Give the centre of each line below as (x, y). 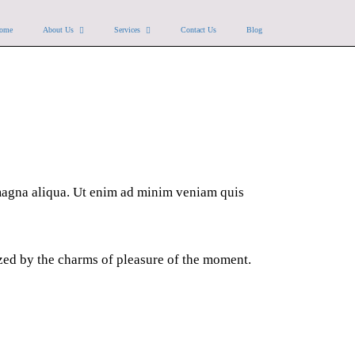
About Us (58, 30)
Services (127, 30)
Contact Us (198, 30)
